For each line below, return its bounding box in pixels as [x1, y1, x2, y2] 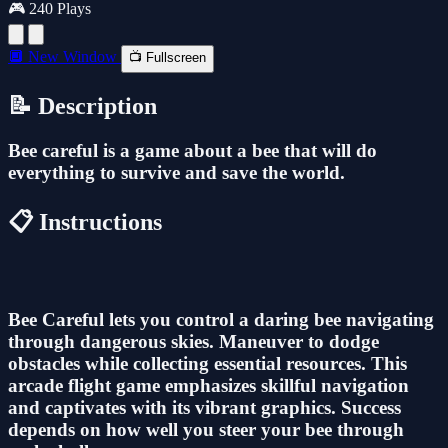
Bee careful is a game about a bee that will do [8, 139, 377, 161]
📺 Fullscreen [129, 49, 206, 65]
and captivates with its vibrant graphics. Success [8, 396, 401, 418]
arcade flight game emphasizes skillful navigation [8, 374, 409, 396]
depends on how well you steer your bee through [8, 418, 404, 440]
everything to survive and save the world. [8, 161, 345, 183]
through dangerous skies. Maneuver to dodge [8, 330, 379, 352]
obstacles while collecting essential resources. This [8, 352, 407, 374]
